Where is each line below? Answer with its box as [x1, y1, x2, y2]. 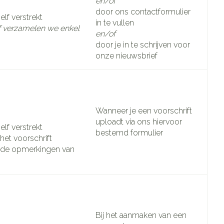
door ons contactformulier [95, 6, 190, 16]
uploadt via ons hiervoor [95, 116, 182, 126]
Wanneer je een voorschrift [95, 105, 192, 115]
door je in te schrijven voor [95, 39, 190, 49]
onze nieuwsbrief [95, 50, 157, 60]
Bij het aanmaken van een [95, 210, 186, 220]
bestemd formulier [95, 127, 163, 137]
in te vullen [95, 17, 134, 27]
